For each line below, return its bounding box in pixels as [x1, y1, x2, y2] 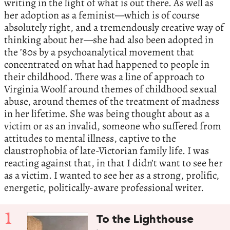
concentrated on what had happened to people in [4, 57, 209, 72]
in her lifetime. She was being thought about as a [4, 107, 209, 121]
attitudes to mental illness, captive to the [4, 131, 176, 146]
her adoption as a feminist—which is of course [4, 8, 200, 23]
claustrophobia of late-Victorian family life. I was [4, 144, 209, 158]
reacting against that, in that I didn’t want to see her [4, 156, 223, 170]
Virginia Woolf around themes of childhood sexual [4, 82, 217, 97]
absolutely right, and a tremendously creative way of [4, 21, 224, 35]
